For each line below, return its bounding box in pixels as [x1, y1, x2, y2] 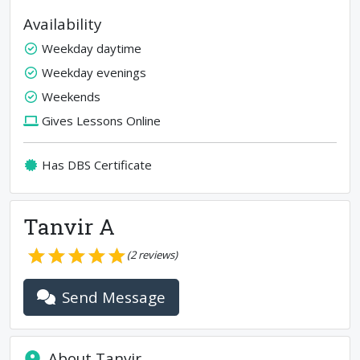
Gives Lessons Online [41, 112, 161, 129]
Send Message [62, 286, 166, 307]
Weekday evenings [41, 64, 146, 80]
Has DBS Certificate [41, 157, 152, 173]
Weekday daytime [41, 40, 141, 56]
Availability [23, 14, 101, 34]
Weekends [41, 88, 100, 104]
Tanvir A [23, 212, 115, 240]
